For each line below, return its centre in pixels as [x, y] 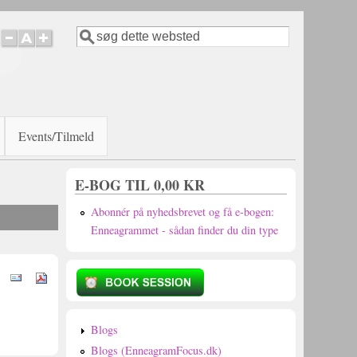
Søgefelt [104, 49]
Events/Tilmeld [57, 136]
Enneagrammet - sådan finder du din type [184, 229]
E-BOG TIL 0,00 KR [140, 185]
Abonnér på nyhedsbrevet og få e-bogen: [182, 211]
